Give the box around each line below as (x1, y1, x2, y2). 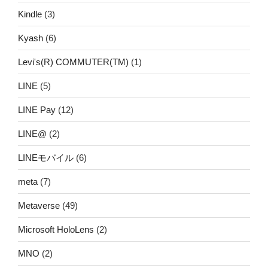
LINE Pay (18, 104, 56, 115)
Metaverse (18, 200, 60, 211)
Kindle (18, 8, 42, 19)
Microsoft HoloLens (18, 224, 94, 234)
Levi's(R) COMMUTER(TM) (18, 56, 129, 67)
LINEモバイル (18, 152, 74, 163)
